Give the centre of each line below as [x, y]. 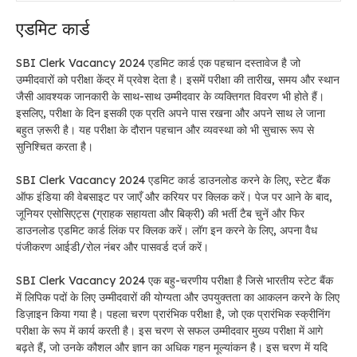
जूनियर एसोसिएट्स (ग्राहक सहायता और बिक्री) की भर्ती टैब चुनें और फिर [160, 213]
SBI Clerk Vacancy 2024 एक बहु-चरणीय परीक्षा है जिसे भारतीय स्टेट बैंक [175, 280]
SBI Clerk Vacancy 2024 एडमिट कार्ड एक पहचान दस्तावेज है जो [158, 63]
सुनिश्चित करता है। [55, 146]
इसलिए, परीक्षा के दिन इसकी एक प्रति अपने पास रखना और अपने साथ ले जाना [171, 113]
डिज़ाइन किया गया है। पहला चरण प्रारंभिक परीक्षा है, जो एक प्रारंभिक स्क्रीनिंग [173, 314]
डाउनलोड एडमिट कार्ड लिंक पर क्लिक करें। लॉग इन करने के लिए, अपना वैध [167, 230]
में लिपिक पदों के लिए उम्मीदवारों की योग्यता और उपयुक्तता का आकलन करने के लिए [178, 297]
